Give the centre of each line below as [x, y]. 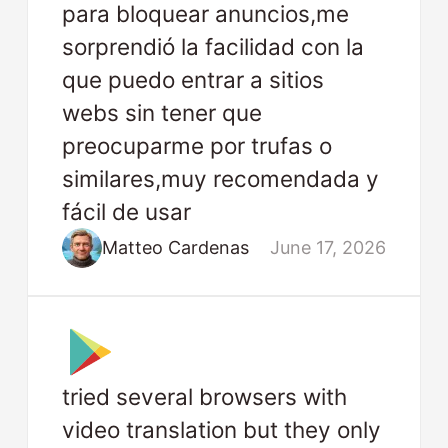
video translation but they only [221, 429]
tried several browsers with [204, 396]
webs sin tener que [161, 112]
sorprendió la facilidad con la [212, 46]
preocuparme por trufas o [196, 145]
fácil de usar [126, 211]
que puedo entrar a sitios [192, 79]
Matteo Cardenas [176, 248]
